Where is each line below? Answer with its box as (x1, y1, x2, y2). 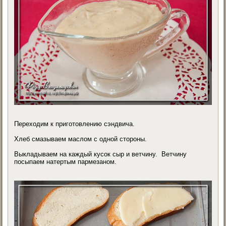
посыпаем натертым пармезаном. (14, 158, 117, 165)
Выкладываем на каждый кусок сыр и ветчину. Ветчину (14, 150, 187, 158)
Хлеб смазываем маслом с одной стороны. (14, 135, 147, 143)
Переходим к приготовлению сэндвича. (14, 120, 135, 128)
